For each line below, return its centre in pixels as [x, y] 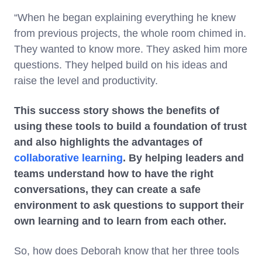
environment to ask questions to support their [129, 205]
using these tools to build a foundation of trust [130, 126]
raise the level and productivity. [86, 80]
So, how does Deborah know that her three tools [127, 251]
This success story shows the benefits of [117, 110]
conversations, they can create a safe [107, 189]
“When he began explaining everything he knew [125, 17]
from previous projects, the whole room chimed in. [130, 33]
